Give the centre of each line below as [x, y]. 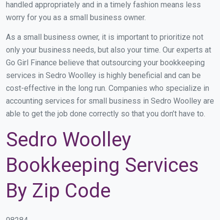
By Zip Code [58, 191]
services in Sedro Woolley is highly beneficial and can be [103, 75]
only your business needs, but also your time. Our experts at [109, 50]
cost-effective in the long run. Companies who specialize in [108, 88]
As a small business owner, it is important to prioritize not [105, 37]
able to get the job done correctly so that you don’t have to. [106, 113]
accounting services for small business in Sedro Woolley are [110, 101]
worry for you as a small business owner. [76, 17]
